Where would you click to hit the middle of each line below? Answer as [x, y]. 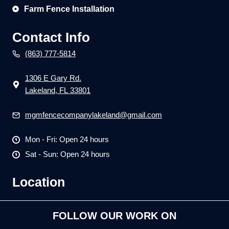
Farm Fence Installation [69, 9]
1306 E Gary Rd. [53, 78]
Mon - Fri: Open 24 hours [67, 139]
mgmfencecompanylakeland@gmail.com [94, 115]
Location [39, 182]
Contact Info [51, 37]
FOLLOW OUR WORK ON [114, 216]
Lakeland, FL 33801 [58, 90]
